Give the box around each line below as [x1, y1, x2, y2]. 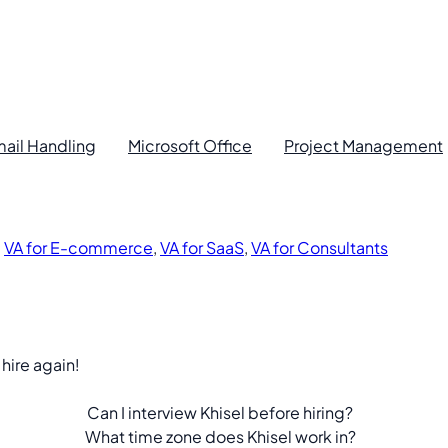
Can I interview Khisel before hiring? [87, 401, 354, 423]
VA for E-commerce [4, 237, 153, 258]
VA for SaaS [160, 237, 244, 258]
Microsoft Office [128, 135, 252, 156]
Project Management [284, 135, 443, 156]
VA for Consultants [251, 237, 388, 258]
